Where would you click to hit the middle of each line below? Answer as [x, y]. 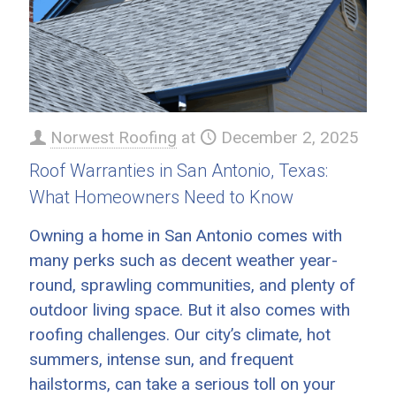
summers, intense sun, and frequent [161, 359]
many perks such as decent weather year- [183, 260]
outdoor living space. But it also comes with [190, 310]
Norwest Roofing [114, 137]
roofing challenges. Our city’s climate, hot [180, 335]
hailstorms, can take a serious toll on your [183, 384]
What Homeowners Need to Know [161, 197]
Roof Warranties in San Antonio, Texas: [179, 171]
